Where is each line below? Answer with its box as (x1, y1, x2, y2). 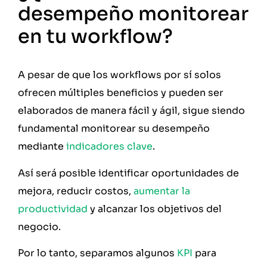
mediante (18, 140, 66, 153)
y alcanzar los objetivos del (88, 202, 222, 215)
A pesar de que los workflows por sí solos (18, 69, 221, 82)
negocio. (18, 220, 63, 233)
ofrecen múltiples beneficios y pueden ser (18, 86, 223, 100)
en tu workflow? (18, 24, 177, 49)
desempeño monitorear (18, 2, 249, 26)
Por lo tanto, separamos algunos (18, 247, 177, 260)
